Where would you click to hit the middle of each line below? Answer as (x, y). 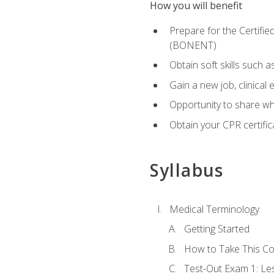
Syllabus (187, 170)
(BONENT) (193, 45)
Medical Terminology (214, 209)
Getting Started (217, 229)
